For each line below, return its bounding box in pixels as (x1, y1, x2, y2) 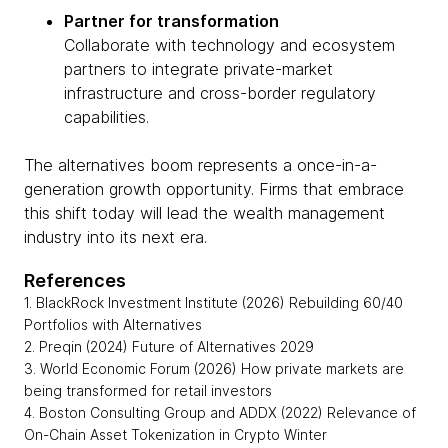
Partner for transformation (64, 11, 279, 32)
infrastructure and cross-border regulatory (64, 83, 376, 104)
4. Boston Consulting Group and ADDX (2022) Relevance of (24, 404, 416, 422)
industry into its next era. (24, 227, 207, 248)
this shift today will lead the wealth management (24, 203, 385, 224)
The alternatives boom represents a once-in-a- (24, 155, 377, 176)
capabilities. (64, 107, 149, 128)
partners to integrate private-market (64, 59, 333, 80)
